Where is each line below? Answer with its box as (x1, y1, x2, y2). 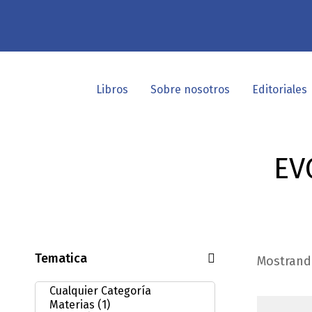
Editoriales (252, 83, 307, 96)
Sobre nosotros (150, 83, 230, 96)
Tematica (35, 251, 87, 266)
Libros (96, 83, 128, 96)
